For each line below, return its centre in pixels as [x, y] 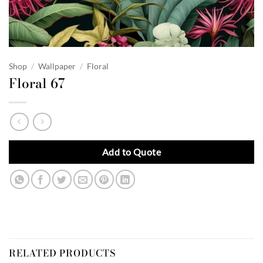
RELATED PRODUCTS [62, 253]
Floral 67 [37, 83]
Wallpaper [57, 66]
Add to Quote [131, 152]
